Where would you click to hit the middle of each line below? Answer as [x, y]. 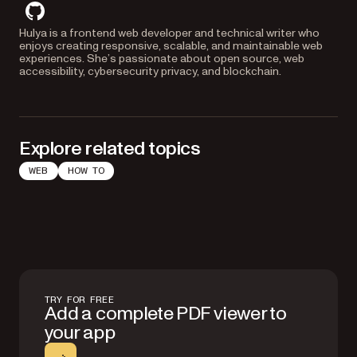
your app [80, 333]
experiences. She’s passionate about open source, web [162, 59]
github [53, 20]
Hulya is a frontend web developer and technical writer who [169, 33]
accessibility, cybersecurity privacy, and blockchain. [150, 71]
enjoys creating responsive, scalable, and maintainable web [171, 46]
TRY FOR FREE [79, 300]
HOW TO [86, 171]
